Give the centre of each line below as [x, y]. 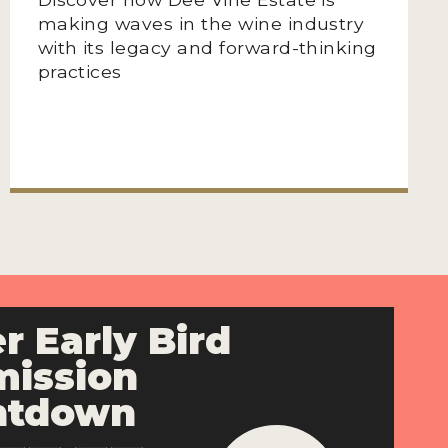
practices [79, 71]
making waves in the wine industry [201, 23]
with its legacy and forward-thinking [207, 47]
